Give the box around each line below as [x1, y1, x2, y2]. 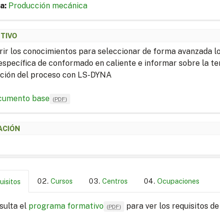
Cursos [51, 176, 73, 185]
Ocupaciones [157, 176, 199, 185]
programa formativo [28, 201, 104, 211]
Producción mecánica [8, 1, 87, 11]
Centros [102, 176, 128, 185]
